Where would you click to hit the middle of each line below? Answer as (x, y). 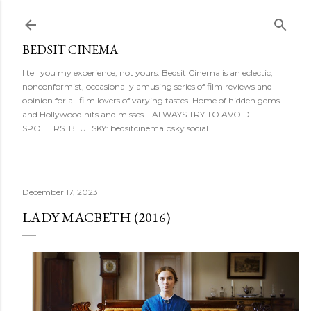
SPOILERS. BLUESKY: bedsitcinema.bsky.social (115, 128)
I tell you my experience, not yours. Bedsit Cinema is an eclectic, (148, 73)
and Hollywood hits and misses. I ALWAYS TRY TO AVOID (136, 114)
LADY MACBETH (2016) (96, 217)
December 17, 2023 (60, 192)
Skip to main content (155, 17)
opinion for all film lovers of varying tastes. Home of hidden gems (151, 100)
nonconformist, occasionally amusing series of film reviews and (147, 86)
